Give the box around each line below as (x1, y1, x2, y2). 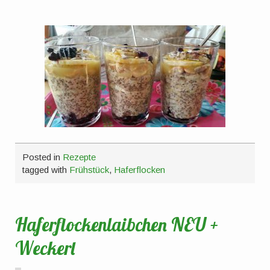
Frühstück (69, 164, 110, 175)
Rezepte (63, 151, 96, 162)
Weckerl (15, 237, 75, 260)
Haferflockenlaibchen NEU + (15, 213, 219, 237)
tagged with (22, 164, 70, 175)
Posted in (22, 151, 63, 162)
